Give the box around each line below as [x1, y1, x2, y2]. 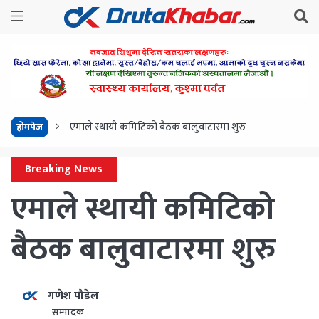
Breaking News [25, 159, 103, 179]
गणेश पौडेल [48, 286, 99, 305]
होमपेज [16, 119, 43, 136]
